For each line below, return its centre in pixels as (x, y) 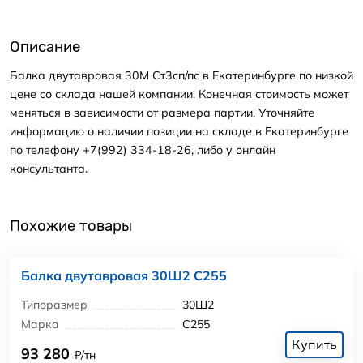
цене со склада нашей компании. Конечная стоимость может (179, 94)
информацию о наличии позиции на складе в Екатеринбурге (179, 131)
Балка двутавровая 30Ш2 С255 (124, 276)
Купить (314, 344)
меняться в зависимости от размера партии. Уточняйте (162, 112)
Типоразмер (54, 304)
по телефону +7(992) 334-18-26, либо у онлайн (143, 149)
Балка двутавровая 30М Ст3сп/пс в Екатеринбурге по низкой (181, 75)
